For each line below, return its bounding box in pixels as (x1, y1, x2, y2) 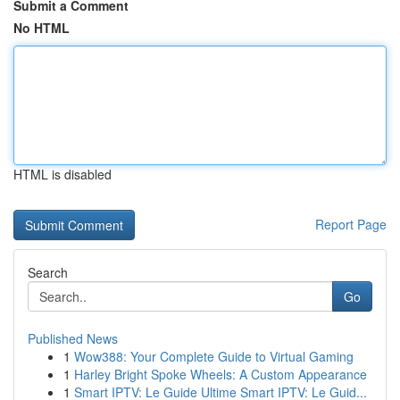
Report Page (315, 215, 387, 233)
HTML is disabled (13, 165, 112, 183)
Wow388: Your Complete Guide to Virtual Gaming (74, 347, 354, 365)
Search (28, 263, 68, 281)
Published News (28, 329, 118, 347)
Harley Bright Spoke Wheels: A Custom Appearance (74, 365, 367, 383)
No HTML (13, 19, 70, 37)
